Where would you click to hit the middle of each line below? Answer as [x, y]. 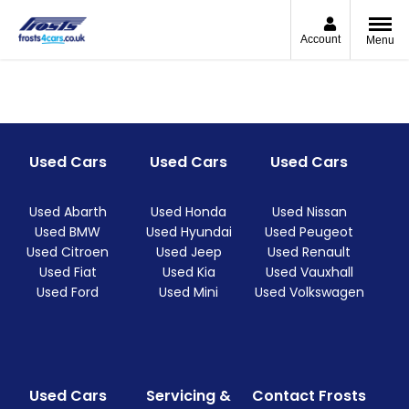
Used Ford [68, 293]
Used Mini [189, 293]
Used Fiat [68, 273]
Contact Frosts [309, 396]
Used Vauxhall [309, 273]
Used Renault [309, 252]
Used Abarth [68, 212]
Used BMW [68, 232]
